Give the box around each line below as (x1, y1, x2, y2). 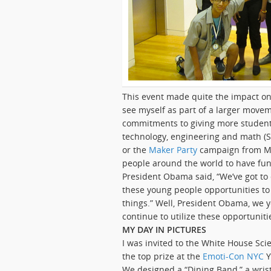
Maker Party (149, 144, 197, 155)
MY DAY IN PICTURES (122, 224, 206, 235)
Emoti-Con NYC (203, 250, 264, 262)
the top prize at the (122, 250, 203, 262)
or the (122, 144, 149, 155)
